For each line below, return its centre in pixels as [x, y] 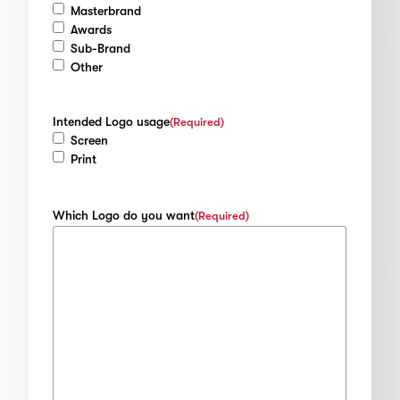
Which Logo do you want [124, 216]
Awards [92, 30]
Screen [90, 141]
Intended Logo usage [112, 122]
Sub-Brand [101, 49]
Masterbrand [106, 11]
